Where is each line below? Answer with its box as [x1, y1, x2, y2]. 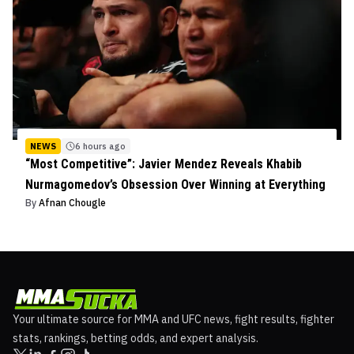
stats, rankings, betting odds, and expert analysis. [13, 331, 258, 346]
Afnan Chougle [39, 197, 106, 209]
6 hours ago [75, 141, 126, 153]
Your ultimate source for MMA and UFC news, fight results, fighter [13, 312, 334, 327]
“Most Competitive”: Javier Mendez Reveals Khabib [25, 156, 302, 172]
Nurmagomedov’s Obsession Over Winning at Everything [25, 177, 326, 193]
